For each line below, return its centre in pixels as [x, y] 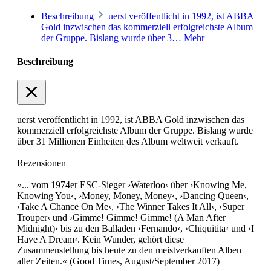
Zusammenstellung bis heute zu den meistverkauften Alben [129, 250]
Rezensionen [41, 163]
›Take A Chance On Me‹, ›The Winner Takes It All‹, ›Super [131, 207]
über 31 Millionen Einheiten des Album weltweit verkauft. [128, 142]
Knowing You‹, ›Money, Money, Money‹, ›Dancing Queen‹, [133, 196]
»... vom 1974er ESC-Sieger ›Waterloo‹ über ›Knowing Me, [132, 185]
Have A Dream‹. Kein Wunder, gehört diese [100, 240]
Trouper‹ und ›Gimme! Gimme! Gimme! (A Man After [121, 218]
